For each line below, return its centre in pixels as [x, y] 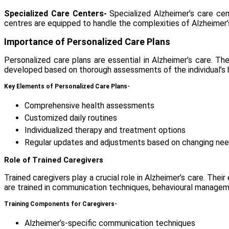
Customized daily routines [71, 118]
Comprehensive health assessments [89, 106]
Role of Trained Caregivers [54, 160]
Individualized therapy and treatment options [105, 130]
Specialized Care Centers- [55, 14]
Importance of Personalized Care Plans [87, 42]
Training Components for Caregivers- [61, 204]
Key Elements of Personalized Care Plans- [67, 87]
